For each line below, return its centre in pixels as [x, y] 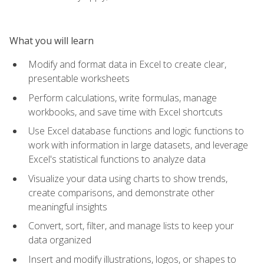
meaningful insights [68, 207]
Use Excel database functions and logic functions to [136, 131]
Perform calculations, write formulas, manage [123, 98]
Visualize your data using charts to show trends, [128, 178]
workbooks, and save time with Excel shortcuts [126, 112]
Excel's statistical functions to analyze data [117, 159]
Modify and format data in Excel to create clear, [127, 64]
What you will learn [52, 40]
